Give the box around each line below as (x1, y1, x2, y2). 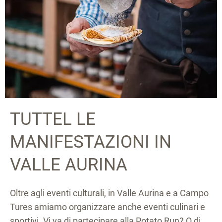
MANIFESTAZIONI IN (10, 132, 171, 152)
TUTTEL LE (10, 109, 96, 129)
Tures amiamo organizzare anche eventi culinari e (10, 202, 205, 212)
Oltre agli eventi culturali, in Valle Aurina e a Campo (10, 188, 209, 198)
